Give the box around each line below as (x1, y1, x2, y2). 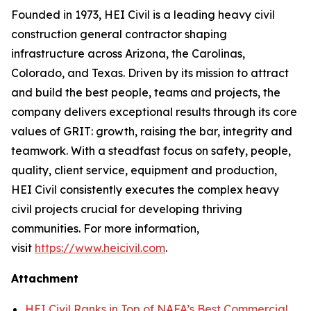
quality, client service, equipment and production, (11, 163, 277, 177)
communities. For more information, (11, 221, 199, 235)
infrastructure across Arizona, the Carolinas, (11, 47, 245, 60)
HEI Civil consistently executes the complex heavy (11, 183, 279, 196)
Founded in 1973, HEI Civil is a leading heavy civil (11, 8, 275, 22)
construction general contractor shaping (11, 27, 227, 41)
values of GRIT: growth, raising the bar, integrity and (11, 124, 292, 138)
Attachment (11, 271, 78, 285)
